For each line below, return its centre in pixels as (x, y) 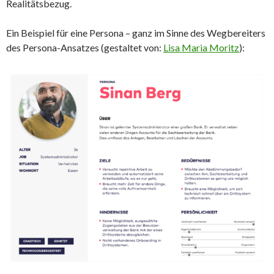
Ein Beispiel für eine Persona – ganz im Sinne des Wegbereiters (136, 32)
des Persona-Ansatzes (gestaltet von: (85, 47)
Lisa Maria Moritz (201, 47)
